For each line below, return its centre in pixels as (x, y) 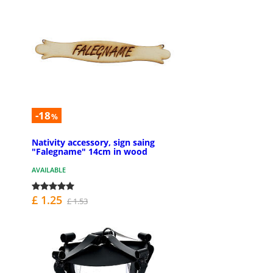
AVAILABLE (49, 169)
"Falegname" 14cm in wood (90, 151)
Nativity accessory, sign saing (93, 142)
